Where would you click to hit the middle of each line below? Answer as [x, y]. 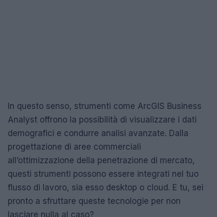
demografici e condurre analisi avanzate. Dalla [98, 133]
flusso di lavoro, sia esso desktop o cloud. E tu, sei [106, 187]
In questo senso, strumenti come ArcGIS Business [105, 106]
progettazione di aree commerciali [74, 147]
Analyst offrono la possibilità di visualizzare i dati [102, 120]
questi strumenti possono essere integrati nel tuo [103, 174]
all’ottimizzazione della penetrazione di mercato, [101, 160]
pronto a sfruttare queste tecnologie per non [94, 201]
